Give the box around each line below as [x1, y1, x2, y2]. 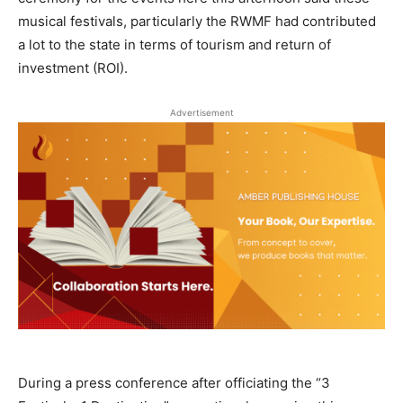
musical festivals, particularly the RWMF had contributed [18, 13, 376, 31]
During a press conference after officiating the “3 [18, 373, 330, 391]
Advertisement [169, 107, 234, 119]
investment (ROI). [18, 59, 128, 77]
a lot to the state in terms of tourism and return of [18, 36, 331, 54]
